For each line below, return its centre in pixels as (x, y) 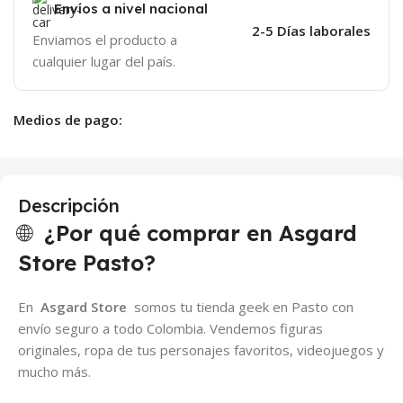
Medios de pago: (68, 119)
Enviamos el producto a (105, 39)
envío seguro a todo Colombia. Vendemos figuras (170, 328)
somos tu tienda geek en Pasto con (240, 306)
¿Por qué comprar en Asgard (201, 233)
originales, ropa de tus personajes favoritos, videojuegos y (201, 349)
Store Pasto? (87, 262)
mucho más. (54, 371)
